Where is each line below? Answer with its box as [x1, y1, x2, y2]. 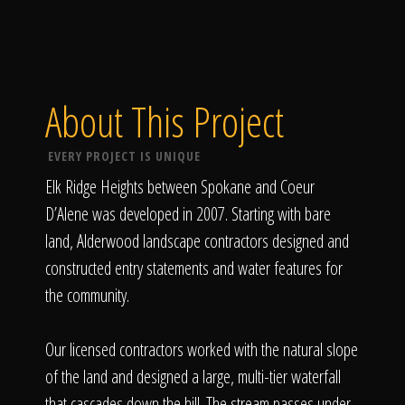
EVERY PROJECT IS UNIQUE [47, 147, 201, 165]
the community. [45, 283, 129, 307]
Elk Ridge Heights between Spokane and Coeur [45, 174, 315, 199]
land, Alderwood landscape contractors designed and [45, 229, 349, 253]
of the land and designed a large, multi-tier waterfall [45, 364, 341, 389]
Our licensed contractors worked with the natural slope [45, 337, 358, 362]
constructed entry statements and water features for [45, 256, 343, 280]
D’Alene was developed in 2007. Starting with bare [45, 202, 331, 226]
